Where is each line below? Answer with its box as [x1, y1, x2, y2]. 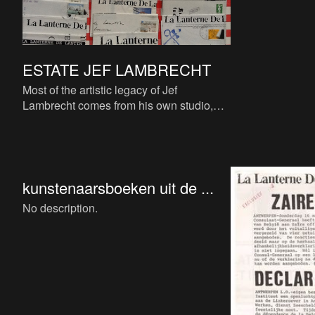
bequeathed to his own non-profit [22, 112, 186, 129]
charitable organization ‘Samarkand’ [22, 128, 202, 144]
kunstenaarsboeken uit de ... [22, 176, 214, 198]
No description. [22, 199, 98, 216]
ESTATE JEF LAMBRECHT [22, 58, 211, 80]
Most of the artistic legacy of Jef [22, 82, 177, 98]
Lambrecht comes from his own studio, [22, 97, 213, 113]
